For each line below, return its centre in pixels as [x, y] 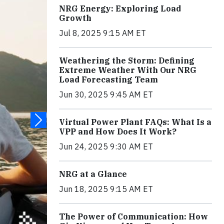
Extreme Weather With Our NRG [128, 70]
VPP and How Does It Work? [118, 132]
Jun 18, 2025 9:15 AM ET [106, 189]
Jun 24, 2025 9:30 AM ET [106, 147]
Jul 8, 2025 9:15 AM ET [102, 33]
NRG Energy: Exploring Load [120, 9]
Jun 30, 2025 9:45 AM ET [106, 95]
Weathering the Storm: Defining [127, 61]
